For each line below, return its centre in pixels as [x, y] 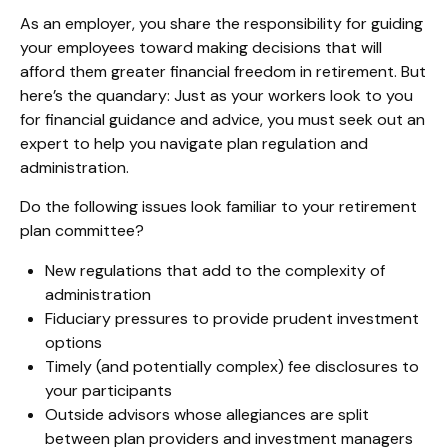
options [73, 342]
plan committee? [82, 230]
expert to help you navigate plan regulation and [194, 143]
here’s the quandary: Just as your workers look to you [216, 95]
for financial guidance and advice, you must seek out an [222, 119]
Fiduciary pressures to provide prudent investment [232, 318]
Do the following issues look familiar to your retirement [218, 206]
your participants [108, 390]
